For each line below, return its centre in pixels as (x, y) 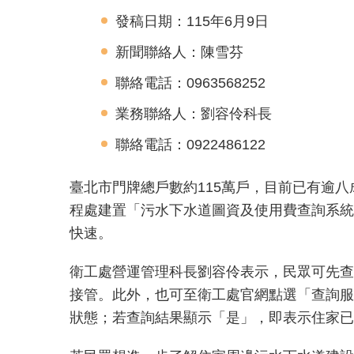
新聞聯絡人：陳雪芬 (179, 52)
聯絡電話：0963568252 (190, 83)
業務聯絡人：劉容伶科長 (194, 113)
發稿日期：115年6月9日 (192, 21)
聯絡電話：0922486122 (190, 144)
